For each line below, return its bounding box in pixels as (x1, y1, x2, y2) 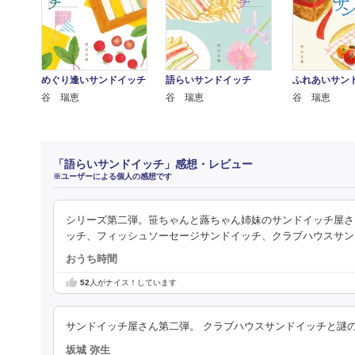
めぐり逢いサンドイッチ (41, 74, 147, 86)
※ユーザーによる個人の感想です (53, 171, 172, 181)
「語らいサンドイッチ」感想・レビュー (53, 157, 253, 170)
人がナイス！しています (90, 278, 177, 288)
